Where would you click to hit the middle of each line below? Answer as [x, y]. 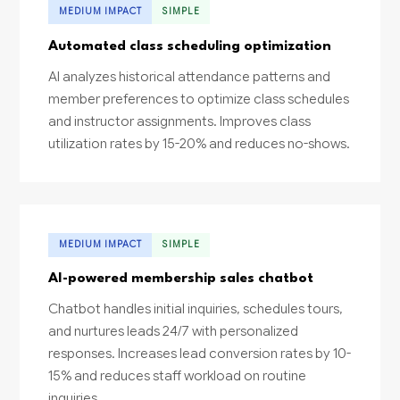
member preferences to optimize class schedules [199, 98]
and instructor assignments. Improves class [180, 121]
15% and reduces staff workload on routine [178, 376]
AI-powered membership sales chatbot [181, 279]
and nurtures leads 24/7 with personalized [174, 331]
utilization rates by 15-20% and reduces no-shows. [200, 143]
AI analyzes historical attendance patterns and [190, 76]
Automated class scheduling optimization [190, 46]
